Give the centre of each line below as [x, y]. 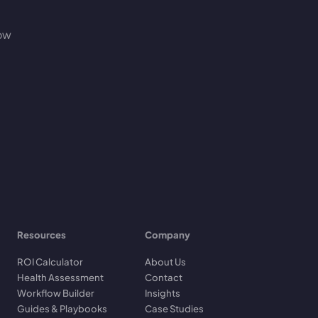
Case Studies [174, 308]
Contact [164, 277]
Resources [42, 235]
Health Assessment [60, 277]
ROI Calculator [50, 262]
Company [168, 235]
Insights [163, 293]
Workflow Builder [56, 293]
